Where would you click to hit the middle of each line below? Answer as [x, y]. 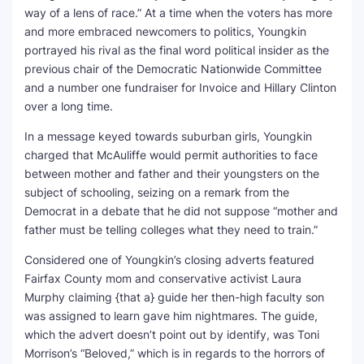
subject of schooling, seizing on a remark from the [157, 192]
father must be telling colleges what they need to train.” [171, 230]
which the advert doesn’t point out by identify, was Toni [172, 334]
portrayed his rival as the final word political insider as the [177, 50]
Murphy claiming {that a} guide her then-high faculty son [174, 297]
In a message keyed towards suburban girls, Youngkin [168, 136]
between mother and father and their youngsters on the [172, 173]
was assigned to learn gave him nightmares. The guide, [171, 316]
